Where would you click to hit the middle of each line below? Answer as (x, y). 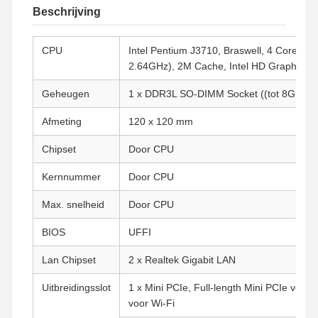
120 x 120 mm (160, 121)
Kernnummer (71, 176)
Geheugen (65, 93)
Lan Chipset (68, 259)
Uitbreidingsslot (76, 287)
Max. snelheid (73, 204)
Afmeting (61, 121)
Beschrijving (66, 11)
